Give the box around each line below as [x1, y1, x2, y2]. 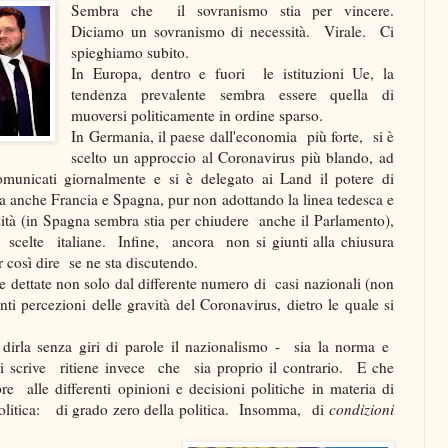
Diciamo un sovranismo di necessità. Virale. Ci [71, 20, 394, 41]
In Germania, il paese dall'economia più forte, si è [71, 125, 394, 146]
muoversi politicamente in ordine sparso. [71, 104, 324, 125]
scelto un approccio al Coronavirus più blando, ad [71, 146, 394, 167]
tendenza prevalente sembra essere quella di [71, 83, 394, 104]
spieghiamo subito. [71, 41, 190, 62]
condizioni [329, 398, 394, 419]
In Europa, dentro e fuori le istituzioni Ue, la [71, 62, 394, 83]
